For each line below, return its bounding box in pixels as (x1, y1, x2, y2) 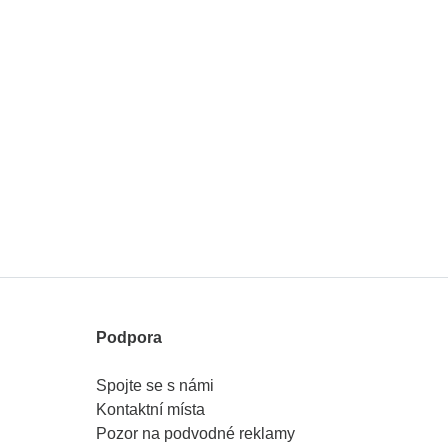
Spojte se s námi (96, 377, 214, 394)
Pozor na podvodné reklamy (96, 425, 295, 442)
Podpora (96, 329, 162, 346)
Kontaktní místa (96, 401, 205, 418)
